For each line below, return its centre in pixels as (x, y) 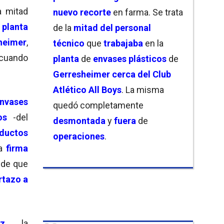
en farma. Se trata (147, 12)
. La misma (143, 89)
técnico (69, 43)
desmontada (79, 120)
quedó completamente (98, 105)
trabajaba (123, 43)
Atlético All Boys (87, 89)
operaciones (79, 136)
